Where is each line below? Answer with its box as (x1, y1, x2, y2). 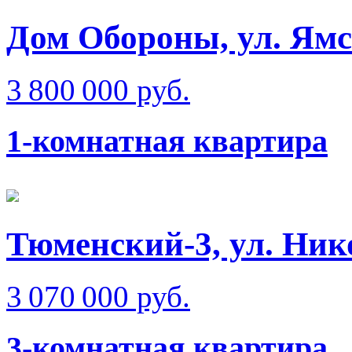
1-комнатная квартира (6, 123, 328, 159)
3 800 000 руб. (6, 73, 190, 107)
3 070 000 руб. (6, 280, 190, 314)
